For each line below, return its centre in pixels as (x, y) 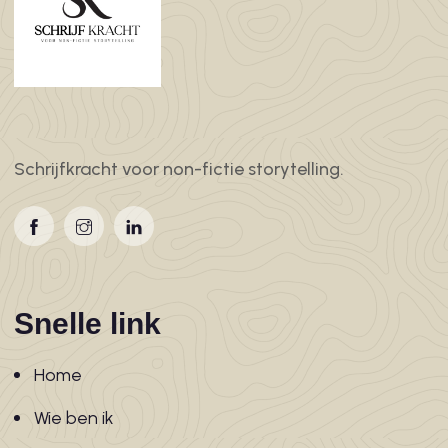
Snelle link (87, 323)
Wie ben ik (73, 417)
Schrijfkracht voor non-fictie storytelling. (178, 168)
